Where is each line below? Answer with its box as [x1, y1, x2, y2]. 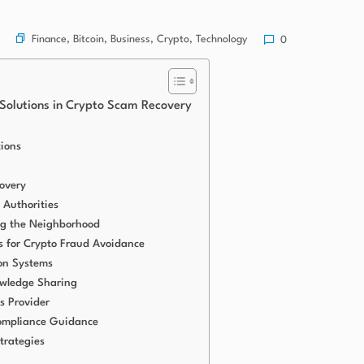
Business [110, 34, 150, 45]
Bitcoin [73, 34, 104, 45]
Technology [196, 34, 247, 45]
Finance [32, 34, 67, 45]
